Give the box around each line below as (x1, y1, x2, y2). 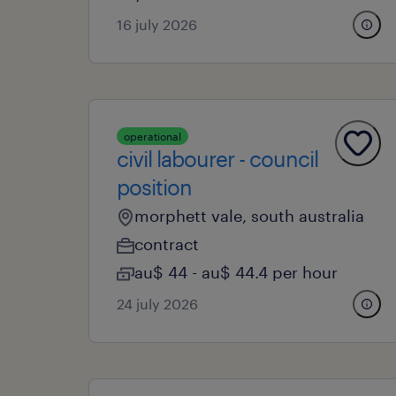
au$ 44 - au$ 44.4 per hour (134, 263, 338, 282)
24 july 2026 (117, 295, 198, 312)
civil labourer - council (117, 146, 318, 171)
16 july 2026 (117, 16, 197, 33)
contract (134, 234, 199, 254)
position (117, 174, 192, 200)
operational (124, 130, 181, 142)
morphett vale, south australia (134, 206, 364, 225)
